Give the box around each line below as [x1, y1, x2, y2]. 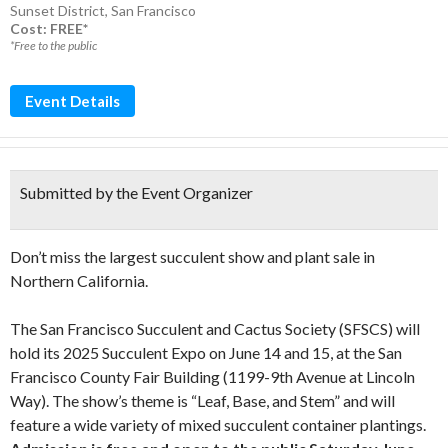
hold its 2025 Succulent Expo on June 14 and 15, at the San [10, 343, 402, 362]
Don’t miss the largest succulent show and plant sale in [10, 247, 375, 266]
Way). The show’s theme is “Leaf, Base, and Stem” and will [10, 391, 395, 410]
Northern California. [10, 271, 148, 290]
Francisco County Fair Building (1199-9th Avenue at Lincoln [10, 367, 415, 386]
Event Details [25, 92, 120, 110]
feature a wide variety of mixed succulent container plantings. [10, 415, 426, 434]
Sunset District [10, 2, 105, 19]
